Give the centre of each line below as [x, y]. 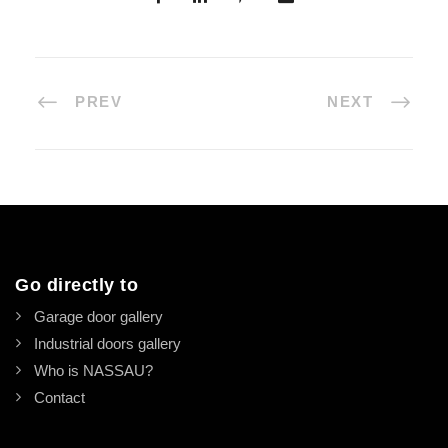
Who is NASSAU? [93, 370]
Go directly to [76, 285]
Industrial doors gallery [107, 343]
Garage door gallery [98, 316]
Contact [59, 397]
